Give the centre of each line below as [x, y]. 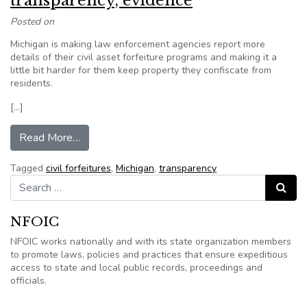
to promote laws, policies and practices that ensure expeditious [149, 255]
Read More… [50, 138]
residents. [32, 83]
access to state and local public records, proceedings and [136, 268]
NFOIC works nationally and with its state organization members [151, 242]
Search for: [34, 181]
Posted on [32, 22]
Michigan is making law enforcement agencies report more [138, 44]
